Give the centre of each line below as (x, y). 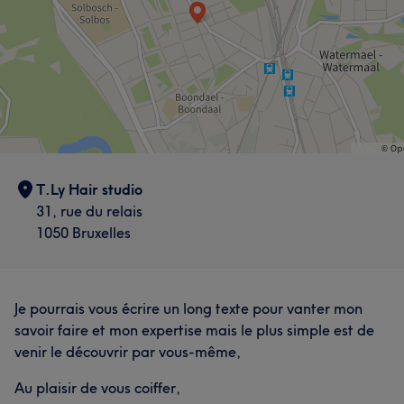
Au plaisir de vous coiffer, (97, 388)
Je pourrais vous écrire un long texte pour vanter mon (188, 308)
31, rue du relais (89, 211)
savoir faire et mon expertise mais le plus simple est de (194, 330)
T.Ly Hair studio (89, 189)
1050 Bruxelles (83, 233)
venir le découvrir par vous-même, (128, 352)
